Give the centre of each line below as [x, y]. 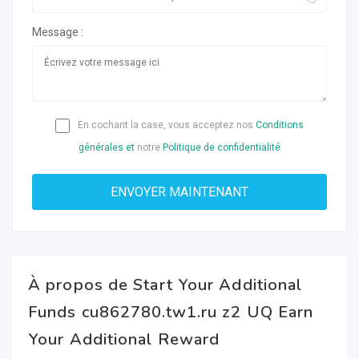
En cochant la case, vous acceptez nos [165, 125]
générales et [107, 147]
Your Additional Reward [124, 339]
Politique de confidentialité [222, 147]
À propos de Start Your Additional [165, 285]
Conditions [280, 125]
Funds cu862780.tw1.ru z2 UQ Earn [171, 312]
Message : [58, 32]
